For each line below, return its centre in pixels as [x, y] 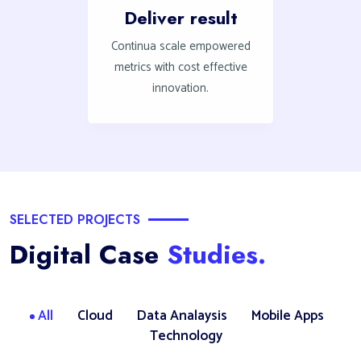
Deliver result [180, 18]
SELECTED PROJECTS [75, 220]
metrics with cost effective [180, 67]
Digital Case [88, 255]
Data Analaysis [182, 316]
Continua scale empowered [180, 46]
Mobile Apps [287, 316]
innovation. [180, 88]
